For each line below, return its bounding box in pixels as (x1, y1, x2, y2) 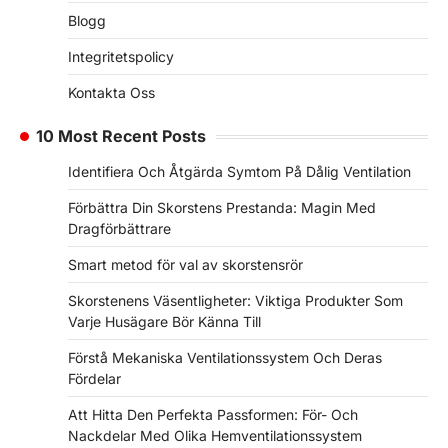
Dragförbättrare (68, 220, 171, 238)
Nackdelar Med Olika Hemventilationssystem (68, 427, 362, 445)
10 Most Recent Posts (36, 126, 206, 147)
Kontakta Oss (68, 84, 155, 102)
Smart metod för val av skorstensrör (68, 256, 303, 274)
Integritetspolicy (68, 48, 174, 66)
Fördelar (68, 370, 121, 388)
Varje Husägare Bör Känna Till (68, 313, 261, 331)
